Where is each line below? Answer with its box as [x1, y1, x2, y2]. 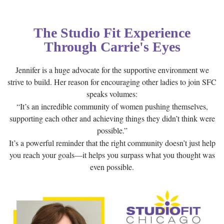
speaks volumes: [86, 88, 137, 99]
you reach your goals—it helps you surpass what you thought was [9, 149, 215, 160]
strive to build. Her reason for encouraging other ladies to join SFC [7, 76, 216, 87]
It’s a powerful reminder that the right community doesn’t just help [8, 137, 215, 148]
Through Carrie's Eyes [43, 39, 180, 55]
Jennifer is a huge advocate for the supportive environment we [15, 64, 209, 75]
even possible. [90, 161, 134, 172]
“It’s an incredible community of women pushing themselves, [16, 101, 208, 112]
